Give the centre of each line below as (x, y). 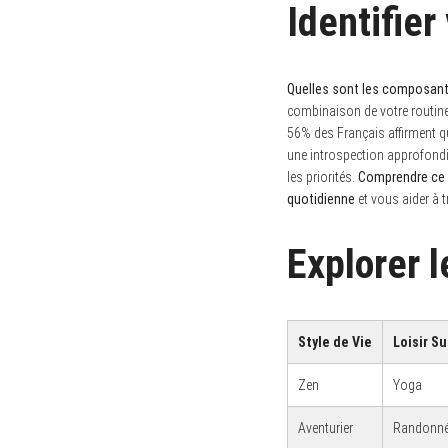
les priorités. (322, 177)
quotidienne (321, 199)
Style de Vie (335, 342)
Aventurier (325, 428)
